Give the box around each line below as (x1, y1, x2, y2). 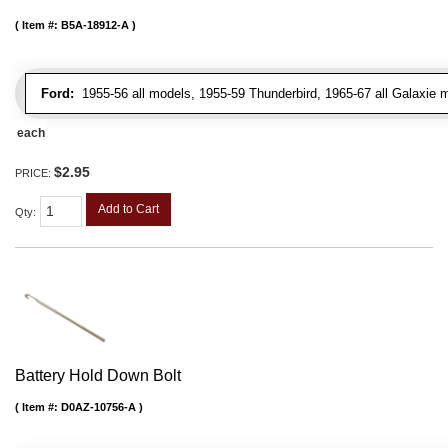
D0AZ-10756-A (61, 401, 136, 414)
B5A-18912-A (61, 19, 129, 32)
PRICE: (15, 167, 54, 180)
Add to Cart (98, 202, 159, 217)
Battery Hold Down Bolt (15, 367, 181, 385)
